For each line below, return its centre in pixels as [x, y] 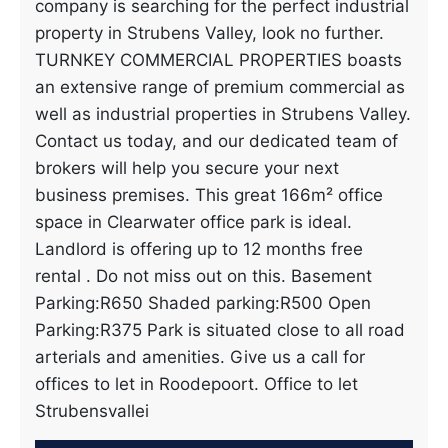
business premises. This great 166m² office [209, 195]
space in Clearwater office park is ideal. [193, 222]
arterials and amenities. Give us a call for [200, 357]
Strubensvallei [92, 411]
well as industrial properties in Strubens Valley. [223, 114]
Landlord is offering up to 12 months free [199, 249]
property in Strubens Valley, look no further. [209, 33]
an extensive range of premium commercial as [220, 87]
